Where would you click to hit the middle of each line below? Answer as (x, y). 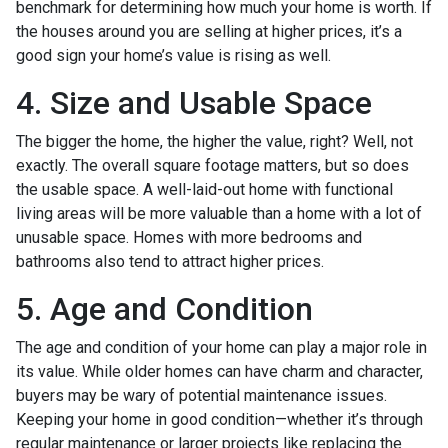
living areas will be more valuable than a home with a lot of (219, 213)
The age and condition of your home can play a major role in (221, 347)
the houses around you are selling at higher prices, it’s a (209, 31)
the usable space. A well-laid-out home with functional (204, 189)
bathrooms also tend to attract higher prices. (170, 261)
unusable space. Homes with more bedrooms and (189, 237)
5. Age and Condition (164, 308)
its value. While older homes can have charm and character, (219, 371)
